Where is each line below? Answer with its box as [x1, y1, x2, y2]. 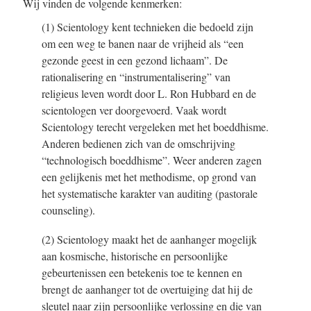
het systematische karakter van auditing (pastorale [42, 185, 258, 201]
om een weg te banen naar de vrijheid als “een [42, 35, 244, 51]
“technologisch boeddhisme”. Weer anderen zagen [42, 152, 262, 167]
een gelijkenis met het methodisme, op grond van [42, 169, 256, 184]
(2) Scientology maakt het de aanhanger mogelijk [42, 231, 257, 246]
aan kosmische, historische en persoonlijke [42, 248, 228, 263]
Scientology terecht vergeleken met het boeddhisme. [42, 119, 269, 134]
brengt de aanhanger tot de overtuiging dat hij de [42, 281, 253, 296]
